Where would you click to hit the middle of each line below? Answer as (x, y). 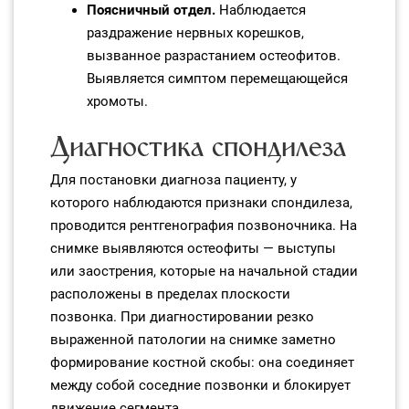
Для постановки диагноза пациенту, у (173, 180)
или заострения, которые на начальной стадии (204, 271)
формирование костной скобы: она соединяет (202, 362)
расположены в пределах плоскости (170, 294)
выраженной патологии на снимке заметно (193, 340)
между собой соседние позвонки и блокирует (200, 385)
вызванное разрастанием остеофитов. (214, 56)
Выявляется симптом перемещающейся (217, 79)
